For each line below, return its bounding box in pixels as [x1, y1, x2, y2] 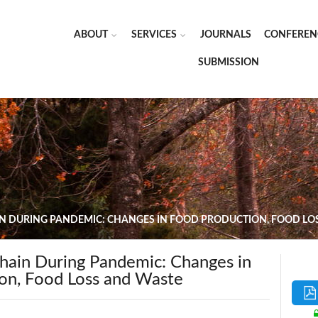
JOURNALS [200, 30, 251, 40]
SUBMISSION [197, 57, 259, 67]
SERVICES [131, 30, 177, 40]
